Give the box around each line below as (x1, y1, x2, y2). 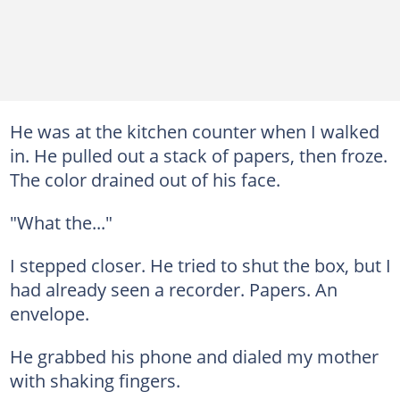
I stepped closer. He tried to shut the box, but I (9, 252, 391, 278)
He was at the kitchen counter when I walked (9, 118, 379, 144)
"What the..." (9, 209, 112, 235)
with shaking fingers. (9, 367, 180, 393)
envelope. (9, 300, 89, 326)
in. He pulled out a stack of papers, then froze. (9, 142, 387, 168)
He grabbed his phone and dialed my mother (9, 343, 379, 369)
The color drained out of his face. (9, 166, 280, 192)
